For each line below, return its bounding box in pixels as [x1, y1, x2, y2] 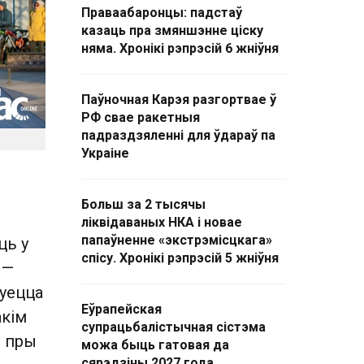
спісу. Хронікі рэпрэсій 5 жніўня [81, 250, 279, 266]
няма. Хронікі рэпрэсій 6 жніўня [81, 41, 279, 56]
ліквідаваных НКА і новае [81, 214, 242, 230]
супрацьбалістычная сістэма [81, 319, 266, 335]
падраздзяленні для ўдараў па [81, 128, 275, 143]
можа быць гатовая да [81, 337, 229, 353]
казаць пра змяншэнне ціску [81, 23, 263, 38]
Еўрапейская [81, 301, 162, 317]
